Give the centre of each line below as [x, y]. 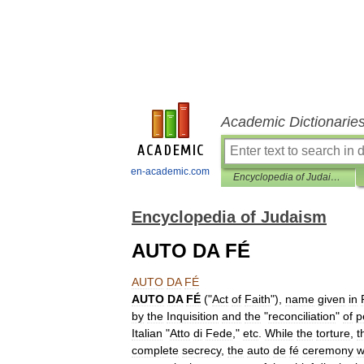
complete [155, 350]
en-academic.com [170, 171]
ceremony [328, 350]
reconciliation [302, 316]
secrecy [201, 350]
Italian [147, 333]
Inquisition [193, 316]
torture [333, 333]
